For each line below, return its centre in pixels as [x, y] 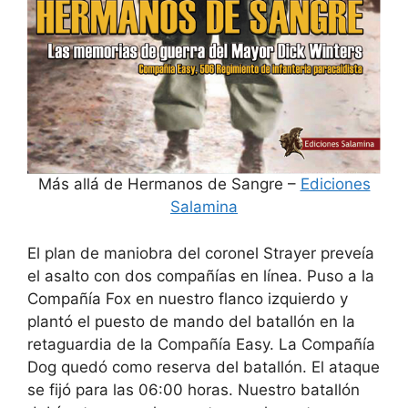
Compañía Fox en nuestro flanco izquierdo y [188, 298]
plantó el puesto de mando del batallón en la [191, 321]
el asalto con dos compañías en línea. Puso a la [201, 275]
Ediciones [335, 184]
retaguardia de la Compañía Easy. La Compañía [201, 344]
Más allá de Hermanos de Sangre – [169, 184]
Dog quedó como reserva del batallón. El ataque [204, 367]
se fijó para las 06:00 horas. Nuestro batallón [194, 389]
